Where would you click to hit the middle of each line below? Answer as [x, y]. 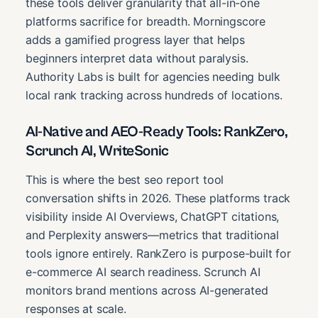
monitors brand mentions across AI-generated [147, 290]
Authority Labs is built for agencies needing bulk [153, 76]
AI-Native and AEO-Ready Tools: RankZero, [157, 132]
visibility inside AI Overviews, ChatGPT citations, [153, 216]
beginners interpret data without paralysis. [137, 58]
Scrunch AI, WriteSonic [97, 152]
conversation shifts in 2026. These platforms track [158, 198]
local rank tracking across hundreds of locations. [154, 95]
